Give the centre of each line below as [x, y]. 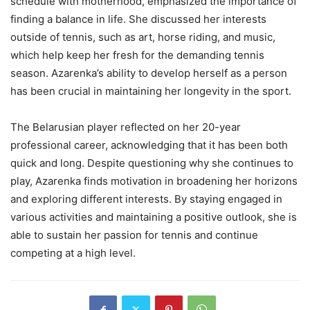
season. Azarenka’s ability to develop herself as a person [149, 73]
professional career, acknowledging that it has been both [149, 145]
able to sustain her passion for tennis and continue [134, 235]
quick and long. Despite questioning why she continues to [152, 163]
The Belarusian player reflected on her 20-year [126, 127]
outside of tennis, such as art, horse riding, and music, [143, 37]
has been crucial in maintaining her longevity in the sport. [151, 91]
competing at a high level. [73, 253]
